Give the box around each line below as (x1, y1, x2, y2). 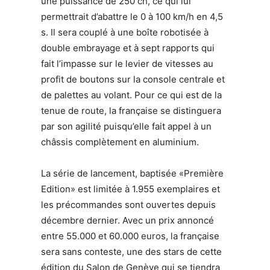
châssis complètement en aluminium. (41, 136, 199, 148)
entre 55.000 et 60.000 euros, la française (41, 230, 219, 242)
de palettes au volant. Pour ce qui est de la (41, 89, 222, 101)
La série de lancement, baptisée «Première (41, 167, 224, 179)
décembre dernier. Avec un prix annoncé (41, 214, 214, 226)
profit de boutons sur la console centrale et (41, 73, 225, 85)
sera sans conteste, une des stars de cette (41, 245, 222, 257)
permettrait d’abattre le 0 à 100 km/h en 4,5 (41, 10, 223, 22)
